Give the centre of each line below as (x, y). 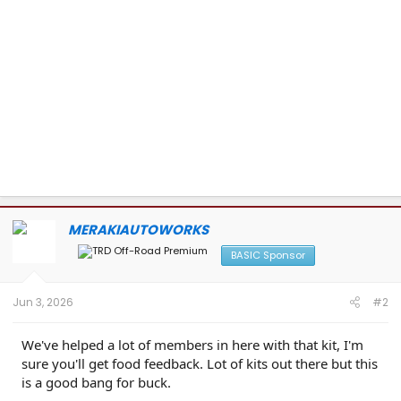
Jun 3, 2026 (43, 302)
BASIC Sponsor (268, 255)
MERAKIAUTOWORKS (138, 229)
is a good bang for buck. (96, 382)
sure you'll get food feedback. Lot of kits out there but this (200, 363)
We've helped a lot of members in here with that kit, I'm (192, 345)
